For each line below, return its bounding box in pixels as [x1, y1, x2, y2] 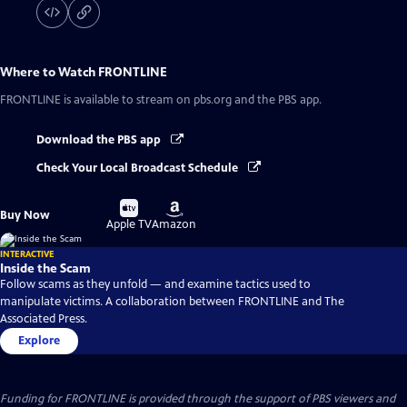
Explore [18, 333, 60, 348]
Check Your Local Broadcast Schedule [36, 160, 241, 175]
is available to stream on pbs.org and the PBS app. [61, 93, 322, 108]
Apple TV [106, 216, 153, 232]
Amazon [152, 216, 197, 232]
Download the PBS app [36, 133, 164, 148]
